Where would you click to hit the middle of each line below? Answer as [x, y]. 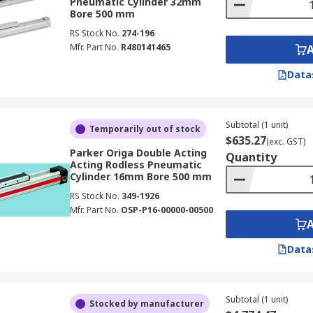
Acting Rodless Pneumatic [136, 165]
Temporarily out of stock [145, 129]
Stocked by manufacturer [146, 304]
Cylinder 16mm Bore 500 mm [140, 176]
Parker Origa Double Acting [138, 153]
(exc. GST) [285, 141]
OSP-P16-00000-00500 [167, 210]
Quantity [251, 157]
